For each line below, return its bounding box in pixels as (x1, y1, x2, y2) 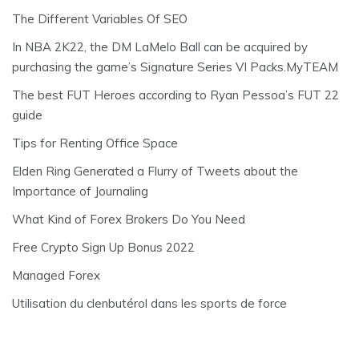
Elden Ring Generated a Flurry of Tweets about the (12, 163, 298, 179)
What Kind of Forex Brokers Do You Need (12, 212, 245, 228)
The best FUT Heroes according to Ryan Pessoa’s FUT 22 (12, 87, 339, 103)
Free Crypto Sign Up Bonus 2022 (12, 240, 195, 256)
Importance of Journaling (12, 184, 148, 200)
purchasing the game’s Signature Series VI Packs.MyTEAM (12, 59, 338, 75)
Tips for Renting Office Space (12, 135, 181, 151)
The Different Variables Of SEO (12, 11, 188, 27)
